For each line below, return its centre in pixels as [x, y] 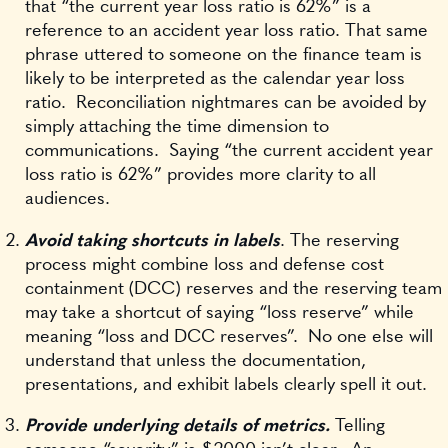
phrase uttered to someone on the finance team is [223, 55]
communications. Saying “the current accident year [229, 151]
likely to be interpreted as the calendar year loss [215, 79]
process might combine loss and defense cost [204, 264]
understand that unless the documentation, [195, 360]
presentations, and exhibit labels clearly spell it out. [226, 384]
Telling [357, 426]
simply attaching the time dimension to [177, 127]
